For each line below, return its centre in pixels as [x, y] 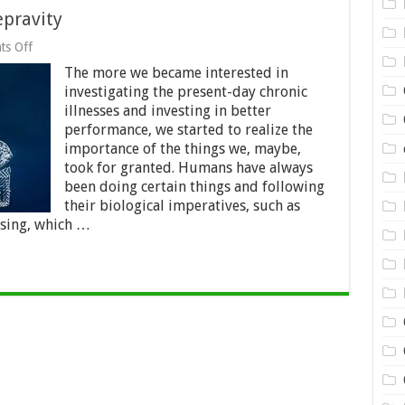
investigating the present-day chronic [185, 92]
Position [53, 75]
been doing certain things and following [194, 187]
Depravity [57, 118]
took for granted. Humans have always [188, 168]
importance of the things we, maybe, [182, 149]
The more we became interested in [176, 73]
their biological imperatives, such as [182, 206]
